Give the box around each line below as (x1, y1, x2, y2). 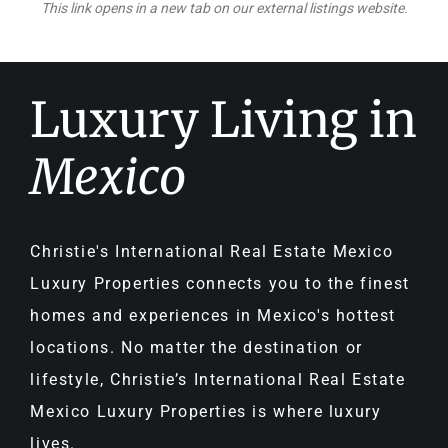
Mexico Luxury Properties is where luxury (30, 402, 382, 422)
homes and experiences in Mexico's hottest (30, 306, 397, 326)
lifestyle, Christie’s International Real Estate (30, 370, 406, 390)
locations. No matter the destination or (30, 338, 363, 358)
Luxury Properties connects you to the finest (30, 274, 410, 294)
